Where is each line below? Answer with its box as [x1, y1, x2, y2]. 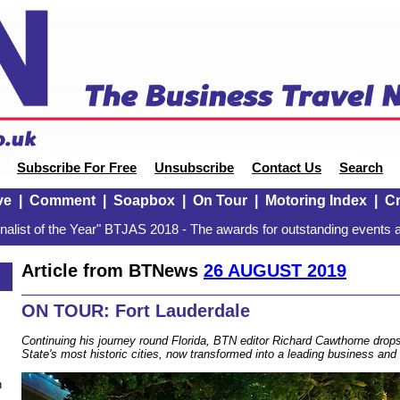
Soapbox [112, 193, 175, 208]
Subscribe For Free [17, 161, 137, 175]
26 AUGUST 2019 [204, 260, 346, 280]
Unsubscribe [154, 161, 234, 175]
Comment [29, 193, 96, 208]
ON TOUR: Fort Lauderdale [21, 301, 250, 321]
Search [339, 161, 383, 175]
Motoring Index [264, 193, 367, 208]
